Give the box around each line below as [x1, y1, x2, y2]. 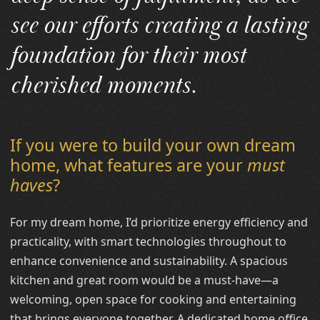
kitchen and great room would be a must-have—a [10, 271, 279, 288]
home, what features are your [10, 153, 248, 176]
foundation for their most [10, 39, 246, 72]
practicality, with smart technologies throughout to [10, 233, 287, 249]
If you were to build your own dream [10, 133, 296, 156]
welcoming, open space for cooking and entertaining [10, 291, 297, 307]
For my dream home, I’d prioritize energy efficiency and [10, 214, 309, 230]
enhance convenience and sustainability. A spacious [10, 252, 289, 269]
